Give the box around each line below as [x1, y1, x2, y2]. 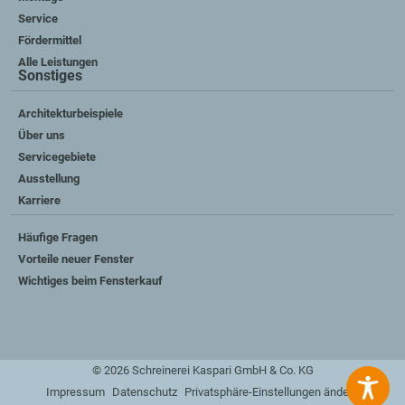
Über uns [18, 127, 65, 142]
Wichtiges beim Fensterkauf [18, 273, 163, 287]
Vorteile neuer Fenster [18, 251, 134, 266]
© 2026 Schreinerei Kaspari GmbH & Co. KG [91, 363, 314, 377]
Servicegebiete [18, 149, 96, 164]
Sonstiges [18, 66, 82, 84]
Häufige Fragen [18, 230, 98, 244]
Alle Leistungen [18, 54, 98, 69]
